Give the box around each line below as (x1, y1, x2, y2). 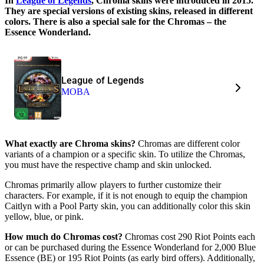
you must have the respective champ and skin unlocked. (5, 159, 212, 170)
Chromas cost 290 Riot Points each (123, 231, 255, 242)
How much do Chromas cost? (5, 231, 123, 242)
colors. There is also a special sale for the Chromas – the (5, 16, 226, 27)
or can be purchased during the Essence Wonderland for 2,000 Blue (5, 242, 256, 252)
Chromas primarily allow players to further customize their (5, 179, 221, 190)
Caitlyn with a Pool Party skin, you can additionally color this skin (5, 200, 250, 211)
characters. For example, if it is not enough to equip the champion (5, 190, 247, 200)
